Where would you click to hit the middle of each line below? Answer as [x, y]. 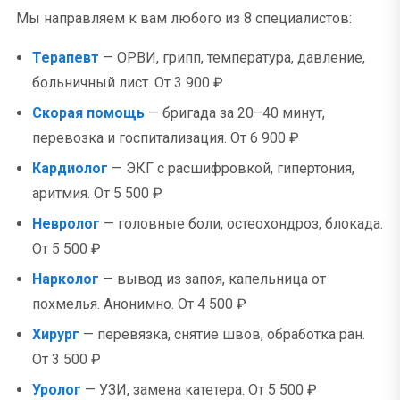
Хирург [56, 334]
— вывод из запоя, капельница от [212, 279]
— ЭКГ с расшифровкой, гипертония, [231, 168]
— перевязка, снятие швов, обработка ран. [222, 334]
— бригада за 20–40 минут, [235, 113]
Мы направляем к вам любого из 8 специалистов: [184, 18]
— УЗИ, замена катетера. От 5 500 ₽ [199, 390]
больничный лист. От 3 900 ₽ [128, 83]
